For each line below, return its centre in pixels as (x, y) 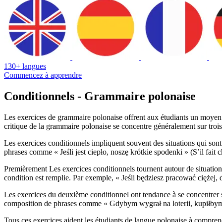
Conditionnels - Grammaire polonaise (100, 96)
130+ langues (25, 66)
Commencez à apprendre (43, 75)
